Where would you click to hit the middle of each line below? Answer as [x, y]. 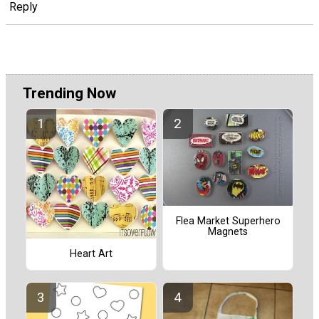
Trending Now [69, 94]
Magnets [228, 232]
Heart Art [91, 254]
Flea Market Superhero [228, 221]
